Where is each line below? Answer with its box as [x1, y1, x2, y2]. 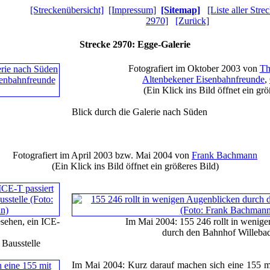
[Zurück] [175, 16, 209, 26]
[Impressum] [108, 5, 156, 15]
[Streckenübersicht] [30, 5, 104, 15]
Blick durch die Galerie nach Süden [72, 106, 207, 117]
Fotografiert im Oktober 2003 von [128, 63, 260, 74]
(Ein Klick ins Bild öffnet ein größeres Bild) [51, 160, 219, 171]
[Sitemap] [161, 5, 200, 15]
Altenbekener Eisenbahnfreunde [142, 74, 265, 84]
